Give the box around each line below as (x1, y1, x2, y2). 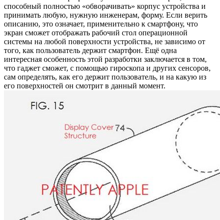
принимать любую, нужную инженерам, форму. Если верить (4, 10, 207, 19)
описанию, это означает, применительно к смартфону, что (4, 19, 198, 28)
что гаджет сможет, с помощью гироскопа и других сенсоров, (4, 63, 211, 72)
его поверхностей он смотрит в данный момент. (4, 81, 165, 90)
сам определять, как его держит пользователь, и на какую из (4, 72, 206, 81)
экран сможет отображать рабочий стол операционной (4, 28, 188, 37)
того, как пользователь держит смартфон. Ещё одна (4, 46, 177, 55)
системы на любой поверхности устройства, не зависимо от (4, 37, 205, 46)
